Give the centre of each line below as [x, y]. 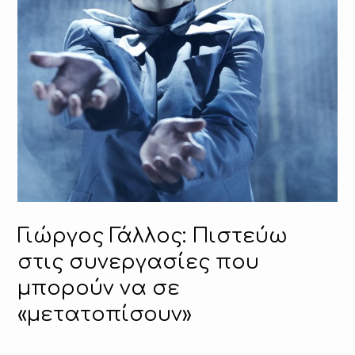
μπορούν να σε [99, 289]
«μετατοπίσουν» [105, 315]
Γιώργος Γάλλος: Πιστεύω [153, 237]
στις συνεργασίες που [139, 263]
